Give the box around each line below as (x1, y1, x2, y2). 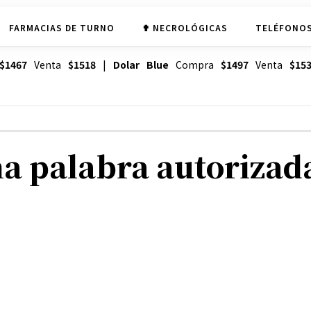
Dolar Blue (112, 58, 169, 72)
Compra (168, 58, 221, 72)
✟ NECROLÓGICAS (142, 21, 228, 33)
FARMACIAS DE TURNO (8, 21, 115, 33)
